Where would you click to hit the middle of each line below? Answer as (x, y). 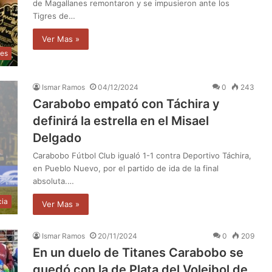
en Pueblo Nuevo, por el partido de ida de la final (126, 168)
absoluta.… (53, 181)
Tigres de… (54, 15)
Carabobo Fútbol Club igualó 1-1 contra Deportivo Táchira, (142, 155)
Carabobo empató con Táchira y (126, 104)
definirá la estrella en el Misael (121, 121)
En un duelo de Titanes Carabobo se (138, 252)
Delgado (57, 138)
